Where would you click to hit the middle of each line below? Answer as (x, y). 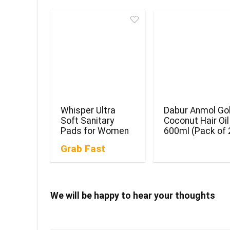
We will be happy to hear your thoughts (133, 196)
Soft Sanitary (88, 121)
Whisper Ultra (88, 111)
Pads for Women (95, 131)
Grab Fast (83, 149)
